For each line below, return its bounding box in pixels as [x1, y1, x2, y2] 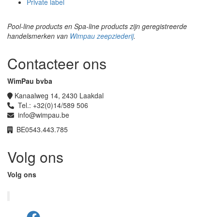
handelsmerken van [7, 31, 70, 41]
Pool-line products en [7, 21, 74, 31]
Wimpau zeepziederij [70, 31, 134, 41]
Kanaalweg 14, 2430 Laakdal [14, 90, 104, 100]
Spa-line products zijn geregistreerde [74, 21, 187, 31]
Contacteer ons [7, 52, 107, 74]
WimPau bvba [7, 76, 52, 86]
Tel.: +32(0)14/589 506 [16, 100, 88, 110]
